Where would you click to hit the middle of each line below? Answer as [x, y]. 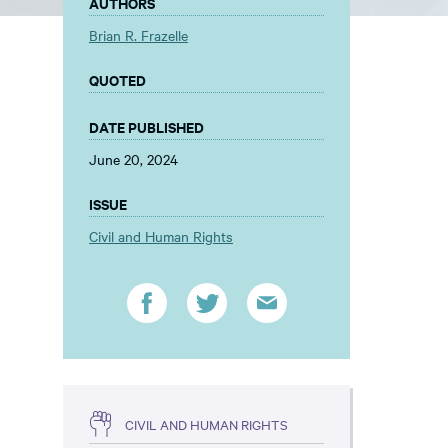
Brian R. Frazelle [138, 35]
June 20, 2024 [133, 159]
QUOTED [117, 79]
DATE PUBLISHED [146, 126]
